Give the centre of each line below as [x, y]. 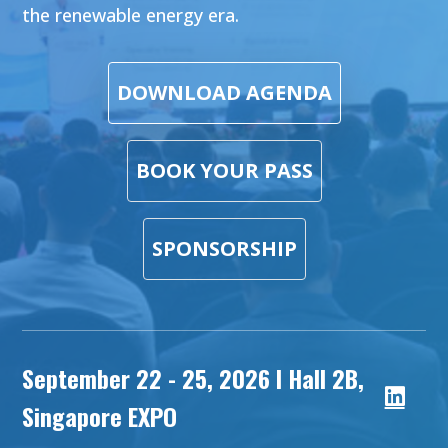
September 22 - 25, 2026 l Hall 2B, [193, 378]
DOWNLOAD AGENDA [224, 92]
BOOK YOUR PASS [224, 170]
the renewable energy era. [131, 15]
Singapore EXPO [100, 416]
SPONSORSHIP [224, 248]
